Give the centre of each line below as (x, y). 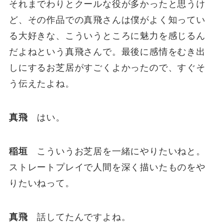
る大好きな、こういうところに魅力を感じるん (107, 36)
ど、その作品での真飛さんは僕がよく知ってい (107, 20)
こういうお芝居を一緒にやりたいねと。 (116, 151)
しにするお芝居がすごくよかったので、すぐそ (107, 68)
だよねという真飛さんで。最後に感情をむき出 (107, 52)
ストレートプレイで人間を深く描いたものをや (107, 167)
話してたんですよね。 (79, 217)
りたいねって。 (42, 183)
